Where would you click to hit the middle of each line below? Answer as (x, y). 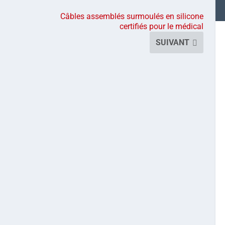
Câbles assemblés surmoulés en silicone (132, 17)
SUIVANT (173, 43)
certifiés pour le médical (162, 27)
